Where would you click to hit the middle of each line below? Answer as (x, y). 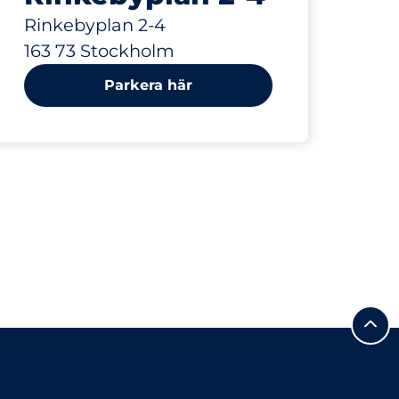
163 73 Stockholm (100, 51)
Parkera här (149, 85)
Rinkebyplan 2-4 (95, 25)
